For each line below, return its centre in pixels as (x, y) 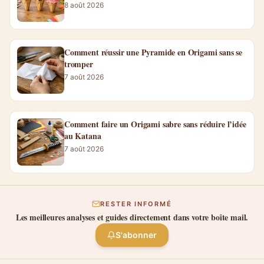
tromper (79, 64)
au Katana (83, 136)
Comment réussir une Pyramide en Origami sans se (154, 52)
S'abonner (136, 235)
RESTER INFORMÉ (136, 204)
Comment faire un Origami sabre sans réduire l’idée (155, 124)
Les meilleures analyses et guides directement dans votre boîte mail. (132, 217)
